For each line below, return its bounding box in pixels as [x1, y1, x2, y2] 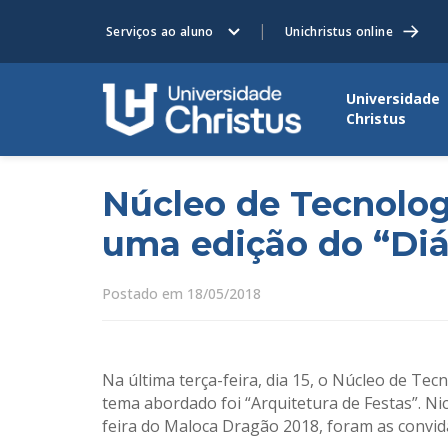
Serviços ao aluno [106, 23, 214, 40]
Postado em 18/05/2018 [102, 284, 261, 303]
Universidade [346, 89, 440, 109]
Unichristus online [284, 23, 394, 40]
